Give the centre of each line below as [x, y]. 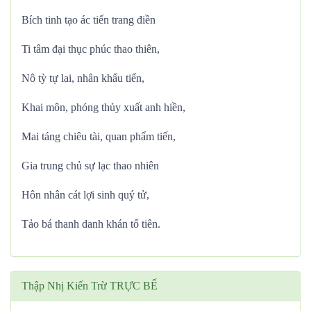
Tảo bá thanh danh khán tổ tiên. [91, 224]
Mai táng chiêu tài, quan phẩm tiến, [99, 136]
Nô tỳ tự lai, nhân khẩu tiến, [83, 78]
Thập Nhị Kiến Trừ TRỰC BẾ [90, 286]
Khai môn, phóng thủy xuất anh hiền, [103, 107]
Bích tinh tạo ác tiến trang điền [89, 20]
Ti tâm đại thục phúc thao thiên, [91, 49]
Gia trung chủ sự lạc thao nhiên [90, 166]
